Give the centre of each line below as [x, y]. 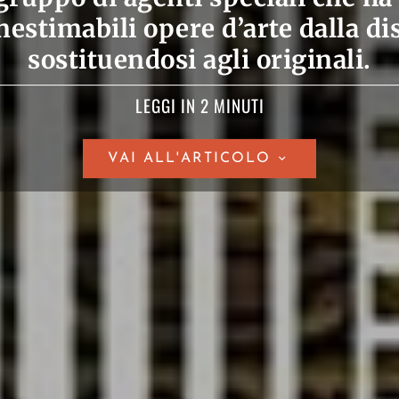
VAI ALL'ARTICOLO [189, 159]
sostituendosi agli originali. [199, 61]
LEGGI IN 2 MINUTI [199, 106]
